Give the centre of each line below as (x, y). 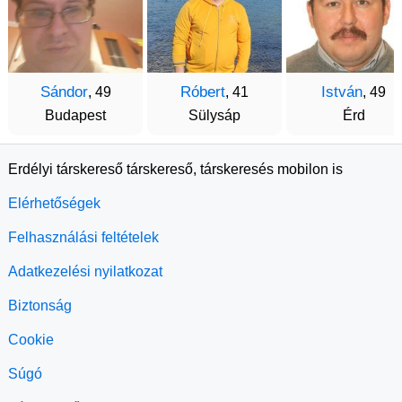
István (342, 92)
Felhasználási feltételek (83, 237)
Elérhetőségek (54, 203)
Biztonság (40, 306)
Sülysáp (214, 115)
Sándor (64, 92)
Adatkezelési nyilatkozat (85, 271)
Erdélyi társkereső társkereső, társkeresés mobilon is (175, 169)
